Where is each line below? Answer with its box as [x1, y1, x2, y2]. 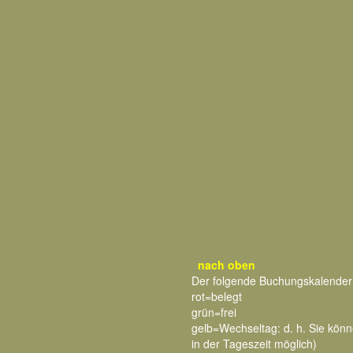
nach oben [198, 257, 255, 273]
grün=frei [191, 304, 236, 320]
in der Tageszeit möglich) [191, 336, 317, 351]
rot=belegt [191, 288, 242, 304]
